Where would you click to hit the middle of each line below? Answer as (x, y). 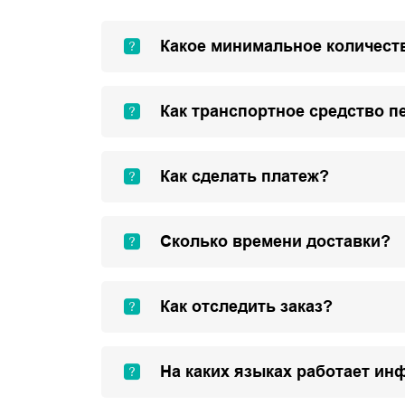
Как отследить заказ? (246, 306)
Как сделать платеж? (245, 176)
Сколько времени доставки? (275, 241)
